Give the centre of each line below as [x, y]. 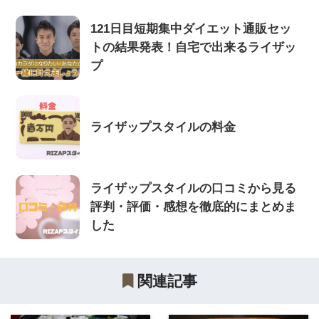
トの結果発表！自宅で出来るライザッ [194, 47]
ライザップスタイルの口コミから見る [194, 189]
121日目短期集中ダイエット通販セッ [191, 28]
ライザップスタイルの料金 [163, 127]
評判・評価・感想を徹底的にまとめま [194, 207]
